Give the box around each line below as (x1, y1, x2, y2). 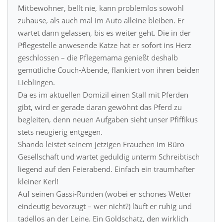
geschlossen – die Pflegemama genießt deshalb (18, 52, 178, 62)
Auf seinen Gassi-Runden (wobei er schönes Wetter (18, 188, 191, 199)
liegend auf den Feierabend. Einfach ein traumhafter (18, 164, 195, 174)
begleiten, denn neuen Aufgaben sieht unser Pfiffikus (18, 114, 198, 124)
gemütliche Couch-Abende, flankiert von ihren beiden (18, 64, 200, 75)
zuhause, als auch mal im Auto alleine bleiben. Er (18, 15, 184, 25)
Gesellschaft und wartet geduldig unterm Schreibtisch (18, 151, 200, 162)
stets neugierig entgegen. (18, 126, 103, 137)
